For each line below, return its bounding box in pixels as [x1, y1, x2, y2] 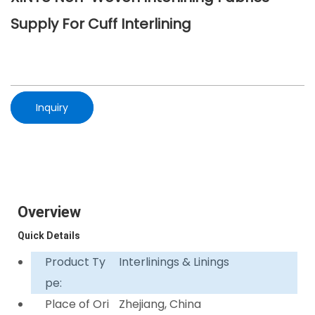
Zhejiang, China [119, 295, 202, 312]
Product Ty [45, 253, 106, 270]
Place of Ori [45, 295, 110, 312]
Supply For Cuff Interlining [11, 14, 191, 34]
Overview [18, 202, 81, 221]
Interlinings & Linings [119, 253, 230, 270]
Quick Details [18, 229, 80, 241]
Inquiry [36, 100, 68, 115]
